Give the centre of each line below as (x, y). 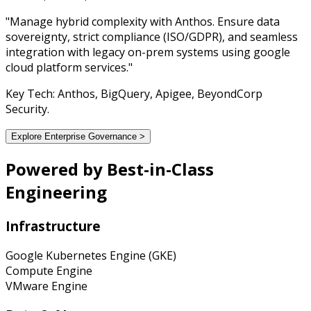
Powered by (56, 169)
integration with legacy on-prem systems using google (148, 52)
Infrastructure (53, 226)
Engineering (56, 192)
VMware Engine (47, 286)
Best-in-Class (160, 169)
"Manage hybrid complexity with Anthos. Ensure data (143, 22)
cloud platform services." (69, 68)
